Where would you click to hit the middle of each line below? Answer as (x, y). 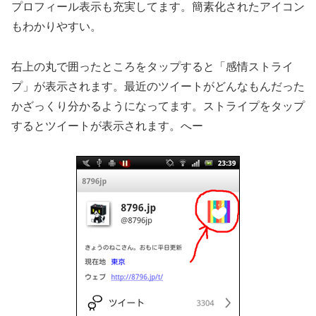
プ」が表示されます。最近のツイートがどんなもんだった (158, 86)
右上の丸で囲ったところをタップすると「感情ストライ (152, 66)
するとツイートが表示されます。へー (107, 126)
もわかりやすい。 (56, 26)
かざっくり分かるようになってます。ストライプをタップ (158, 106)
